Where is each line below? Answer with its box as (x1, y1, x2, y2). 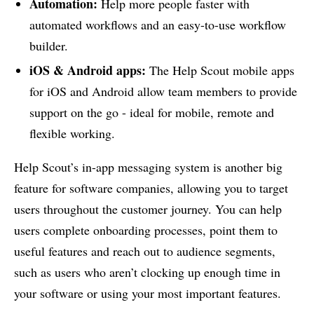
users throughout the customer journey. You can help (14, 200, 282, 217)
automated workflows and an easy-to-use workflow (29, 15, 286, 33)
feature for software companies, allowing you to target (14, 179, 288, 196)
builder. (29, 36, 68, 54)
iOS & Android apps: (29, 60, 146, 79)
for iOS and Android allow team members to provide (29, 82, 297, 100)
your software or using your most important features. (14, 284, 281, 301)
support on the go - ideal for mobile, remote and (29, 103, 274, 121)
